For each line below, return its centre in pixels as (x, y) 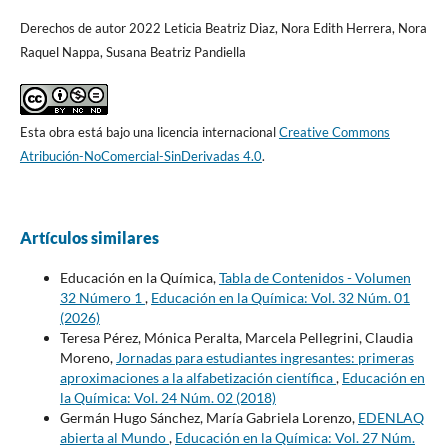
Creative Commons (334, 131)
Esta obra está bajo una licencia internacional (149, 131)
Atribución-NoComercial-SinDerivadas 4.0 (140, 155)
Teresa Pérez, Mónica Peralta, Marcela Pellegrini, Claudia (236, 337)
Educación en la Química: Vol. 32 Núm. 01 (280, 297)
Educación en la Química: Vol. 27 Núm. (294, 437)
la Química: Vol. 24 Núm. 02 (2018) (167, 397)
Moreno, (87, 357)
